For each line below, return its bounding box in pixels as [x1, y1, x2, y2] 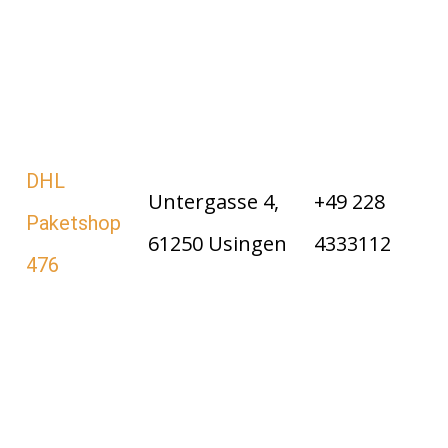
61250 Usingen [148, 230, 287, 258]
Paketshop [26, 211, 121, 236]
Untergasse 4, [148, 188, 279, 216]
